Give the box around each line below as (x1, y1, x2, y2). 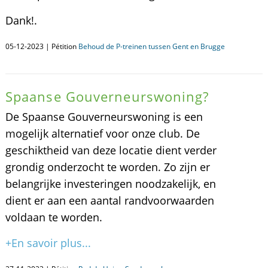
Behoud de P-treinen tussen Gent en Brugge (78, 41, 225, 51)
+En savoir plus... (5, 236, 91, 250)
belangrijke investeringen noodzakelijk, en (5, 176, 216, 191)
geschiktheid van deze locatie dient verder (5, 143, 217, 157)
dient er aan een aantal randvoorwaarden (5, 193, 214, 208)
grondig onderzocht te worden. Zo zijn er (5, 160, 210, 174)
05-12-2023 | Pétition (5, 41, 78, 51)
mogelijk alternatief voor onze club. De (5, 126, 200, 141)
